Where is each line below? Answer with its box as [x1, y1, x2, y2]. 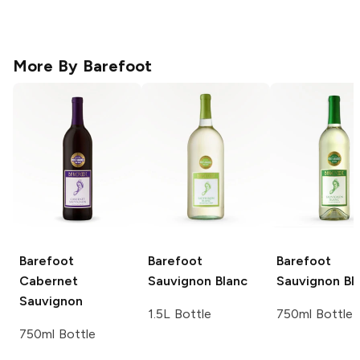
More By [13, 56, 83, 76]
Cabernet [19, 273, 78, 289]
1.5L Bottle [148, 306, 211, 322]
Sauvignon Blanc [148, 273, 247, 289]
